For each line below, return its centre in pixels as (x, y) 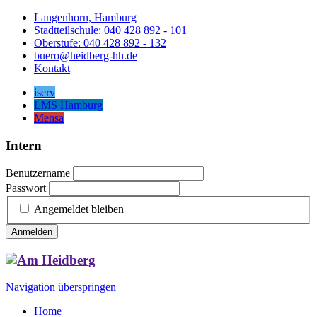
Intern (24, 145)
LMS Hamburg (68, 105)
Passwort (26, 188)
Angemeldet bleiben (79, 209)
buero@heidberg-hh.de (86, 56)
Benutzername (38, 173)
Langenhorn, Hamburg (85, 17)
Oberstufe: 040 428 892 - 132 (100, 43)
